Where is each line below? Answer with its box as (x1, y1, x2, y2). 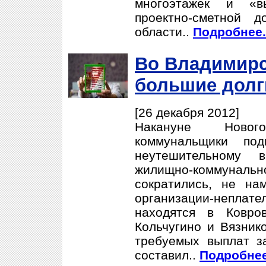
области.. (135, 25, 193, 39)
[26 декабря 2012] (135, 106, 239, 119)
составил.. (135, 248, 199, 262)
